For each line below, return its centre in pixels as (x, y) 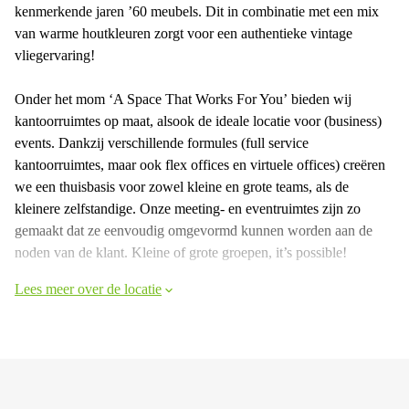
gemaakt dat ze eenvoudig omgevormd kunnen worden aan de (194, 231)
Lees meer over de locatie (88, 289)
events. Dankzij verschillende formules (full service (162, 143)
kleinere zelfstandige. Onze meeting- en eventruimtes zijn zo (188, 209)
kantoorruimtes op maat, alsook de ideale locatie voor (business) (198, 121)
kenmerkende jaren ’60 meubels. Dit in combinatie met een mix (197, 11)
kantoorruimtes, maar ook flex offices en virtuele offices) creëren (200, 165)
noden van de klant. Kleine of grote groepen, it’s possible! (181, 252)
